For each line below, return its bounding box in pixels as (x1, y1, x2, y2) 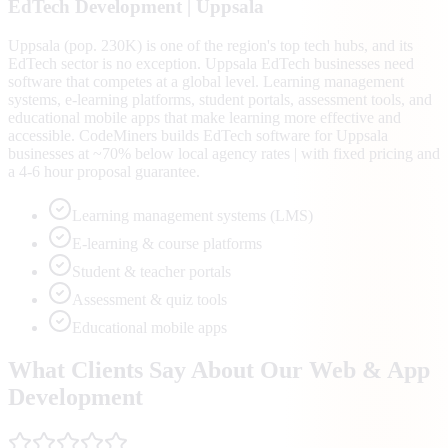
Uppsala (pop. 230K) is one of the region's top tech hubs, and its (8, 37, 413, 55)
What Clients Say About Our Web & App (8, 357, 430, 384)
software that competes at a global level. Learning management (8, 73, 404, 91)
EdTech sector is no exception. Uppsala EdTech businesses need (8, 55, 414, 73)
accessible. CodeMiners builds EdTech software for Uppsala (8, 127, 388, 145)
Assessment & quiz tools (72, 291, 227, 309)
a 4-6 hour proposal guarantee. (8, 163, 200, 181)
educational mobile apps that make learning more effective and (8, 109, 401, 127)
